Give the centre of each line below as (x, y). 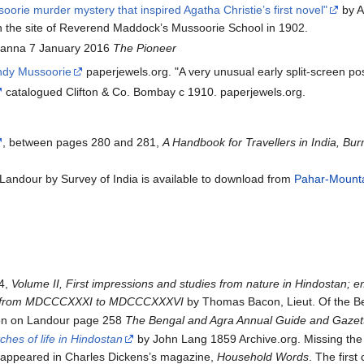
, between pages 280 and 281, (83, 143)
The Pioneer (145, 48)
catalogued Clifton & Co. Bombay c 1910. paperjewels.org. (154, 91)
